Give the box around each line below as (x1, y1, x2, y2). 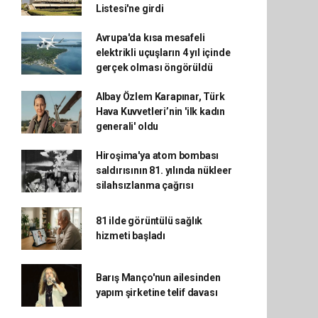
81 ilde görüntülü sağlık (95, 215, 203, 226)
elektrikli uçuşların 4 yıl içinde (95, 47, 231, 58)
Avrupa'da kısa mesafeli (95, 32, 205, 43)
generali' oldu (95, 121, 159, 132)
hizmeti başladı (95, 230, 165, 241)
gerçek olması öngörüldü (95, 62, 213, 73)
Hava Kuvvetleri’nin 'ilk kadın (95, 106, 226, 117)
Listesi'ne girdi (95, 3, 164, 14)
